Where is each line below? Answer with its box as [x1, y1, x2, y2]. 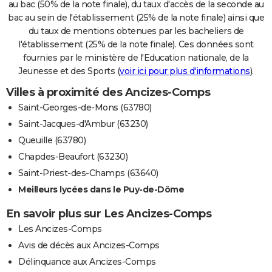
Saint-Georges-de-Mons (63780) [18, 101, 152, 113]
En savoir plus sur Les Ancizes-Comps [6, 206, 211, 220]
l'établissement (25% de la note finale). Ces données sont [18, 38, 254, 50]
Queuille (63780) [18, 134, 86, 146]
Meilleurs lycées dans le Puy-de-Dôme [18, 183, 184, 195]
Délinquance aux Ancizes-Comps [18, 256, 156, 267]
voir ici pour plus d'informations [120, 65, 250, 76]
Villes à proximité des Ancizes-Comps [6, 85, 210, 99]
